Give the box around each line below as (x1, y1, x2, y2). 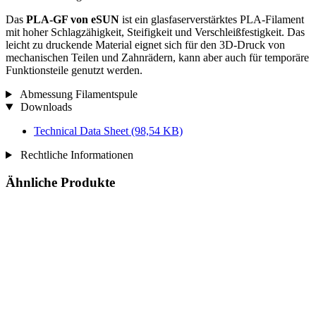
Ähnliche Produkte (6, 174, 115, 190)
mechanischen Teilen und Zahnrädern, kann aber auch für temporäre (6, 51, 309, 64)
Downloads (17, 101, 72, 114)
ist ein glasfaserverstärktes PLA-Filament (119, 13, 304, 26)
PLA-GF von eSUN (26, 13, 119, 26)
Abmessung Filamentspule (17, 88, 138, 101)
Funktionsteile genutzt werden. (6, 64, 142, 77)
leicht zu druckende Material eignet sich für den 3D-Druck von (6, 39, 285, 51)
